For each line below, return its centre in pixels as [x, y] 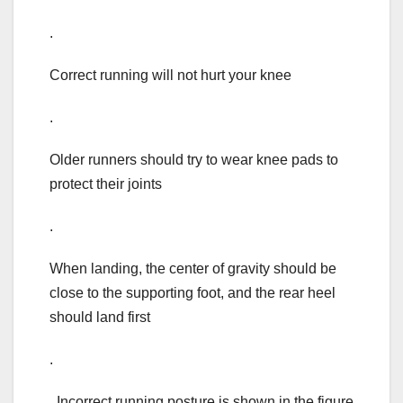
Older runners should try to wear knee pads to [194, 160]
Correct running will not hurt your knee [170, 76]
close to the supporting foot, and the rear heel [193, 293]
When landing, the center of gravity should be [193, 269]
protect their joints [106, 184]
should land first [100, 318]
